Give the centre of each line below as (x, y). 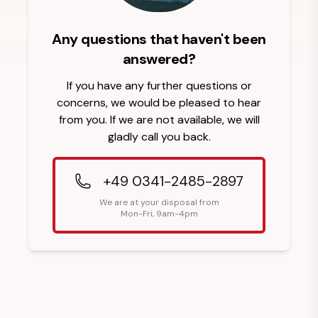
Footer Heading (60, 284)
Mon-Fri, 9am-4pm (159, 213)
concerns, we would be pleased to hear (159, 102)
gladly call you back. (159, 136)
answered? (159, 59)
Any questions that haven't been (159, 39)
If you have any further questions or (159, 85)
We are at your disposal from (159, 202)
